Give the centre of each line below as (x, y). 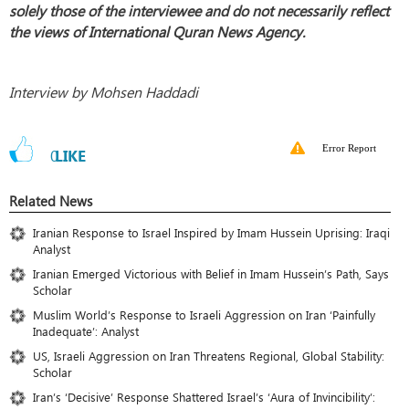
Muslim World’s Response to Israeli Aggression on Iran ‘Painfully (204, 314)
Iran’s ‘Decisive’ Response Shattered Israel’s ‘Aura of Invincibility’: (204, 396)
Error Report (349, 147)
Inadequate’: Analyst (86, 330)
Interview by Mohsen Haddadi (104, 91)
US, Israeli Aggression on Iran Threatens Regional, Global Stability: (209, 355)
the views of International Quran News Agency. (157, 31)
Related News (51, 200)
